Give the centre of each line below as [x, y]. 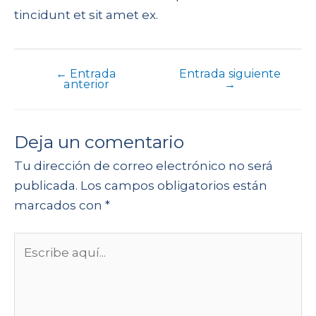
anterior [86, 85]
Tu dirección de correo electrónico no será [144, 165]
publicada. [46, 185]
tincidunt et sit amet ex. [86, 14]
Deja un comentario [99, 141]
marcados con [60, 205]
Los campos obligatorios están [174, 185]
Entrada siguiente [230, 74]
